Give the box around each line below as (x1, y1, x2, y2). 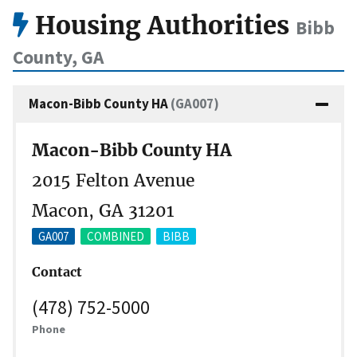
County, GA (13, 45, 104, 69)
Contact (32, 264, 82, 280)
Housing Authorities (29, 10, 296, 42)
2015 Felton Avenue (32, 170, 194, 192)
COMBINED (87, 229, 144, 245)
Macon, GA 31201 (32, 200, 174, 222)
